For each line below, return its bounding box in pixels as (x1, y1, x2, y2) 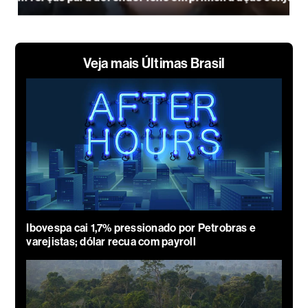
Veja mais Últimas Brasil (82, 54, 225, 71)
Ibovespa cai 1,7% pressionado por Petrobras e (26, 221, 256, 234)
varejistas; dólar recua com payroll (26, 234, 196, 248)
